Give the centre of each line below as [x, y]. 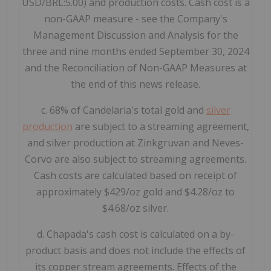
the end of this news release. [135, 84]
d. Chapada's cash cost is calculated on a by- [135, 234]
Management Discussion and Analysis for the [135, 35]
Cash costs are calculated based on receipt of [135, 176]
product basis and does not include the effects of [135, 251]
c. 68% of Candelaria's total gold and [123, 110]
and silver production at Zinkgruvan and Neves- [135, 143]
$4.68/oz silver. [135, 208]
